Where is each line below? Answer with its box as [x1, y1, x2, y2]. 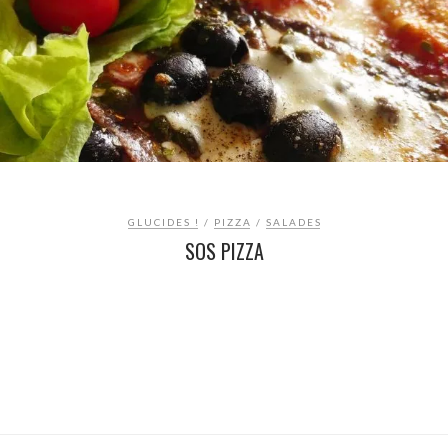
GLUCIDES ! [128, 216, 200, 229]
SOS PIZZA [184, 236, 264, 267]
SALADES [266, 216, 322, 229]
